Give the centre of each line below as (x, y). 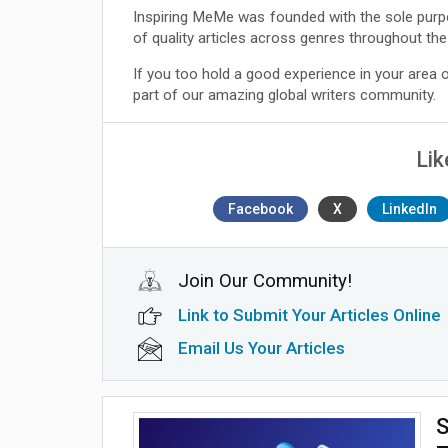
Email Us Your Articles (261, 347)
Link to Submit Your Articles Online (309, 314)
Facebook (260, 208)
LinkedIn (409, 208)
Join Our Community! (265, 280)
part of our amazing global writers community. (284, 95)
